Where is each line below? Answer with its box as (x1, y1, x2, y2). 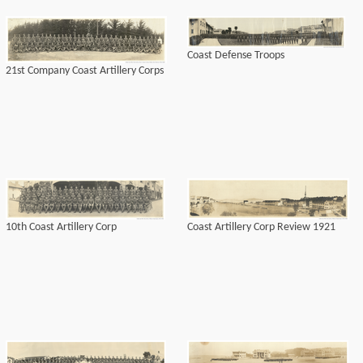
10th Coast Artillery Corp (6, 221, 117, 233)
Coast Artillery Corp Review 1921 (187, 221, 335, 233)
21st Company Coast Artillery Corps (6, 65, 164, 77)
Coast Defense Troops (187, 49, 284, 62)
